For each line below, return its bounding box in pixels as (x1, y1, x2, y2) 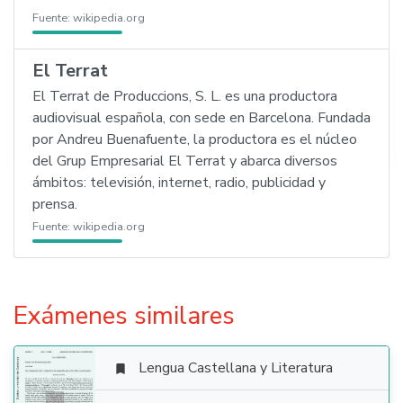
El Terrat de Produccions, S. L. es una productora (32, 86, 337, 106)
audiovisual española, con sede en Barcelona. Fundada (32, 108, 371, 128)
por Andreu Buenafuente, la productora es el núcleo (32, 130, 357, 149)
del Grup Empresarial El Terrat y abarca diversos (32, 151, 337, 171)
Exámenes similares (13, 299, 235, 333)
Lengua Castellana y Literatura (139, 358, 333, 378)
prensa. (32, 194, 77, 214)
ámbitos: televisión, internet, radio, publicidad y (32, 173, 326, 193)
